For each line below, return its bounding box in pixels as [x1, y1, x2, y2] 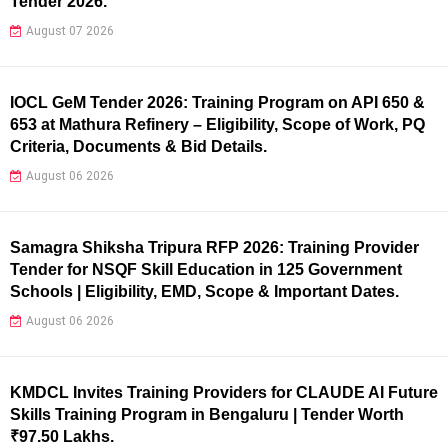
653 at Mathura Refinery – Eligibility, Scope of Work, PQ [10, 115, 425, 133]
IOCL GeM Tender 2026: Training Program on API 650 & [10, 93, 425, 111]
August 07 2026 [26, 23, 114, 38]
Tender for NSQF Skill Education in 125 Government [10, 260, 402, 278]
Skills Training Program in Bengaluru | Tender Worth [10, 405, 404, 423]
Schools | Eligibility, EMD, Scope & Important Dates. [10, 282, 399, 300]
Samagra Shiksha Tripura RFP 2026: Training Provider [10, 238, 419, 256]
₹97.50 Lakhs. [10, 427, 114, 445]
